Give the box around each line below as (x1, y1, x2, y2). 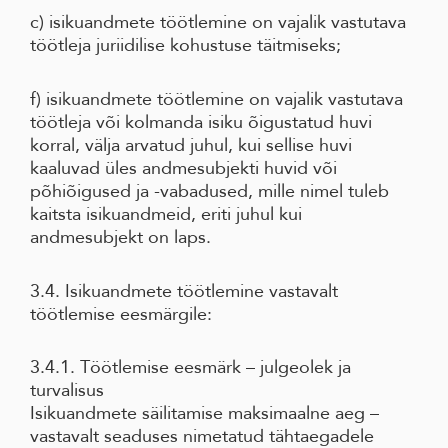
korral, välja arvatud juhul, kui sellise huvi (30, 134, 352, 156)
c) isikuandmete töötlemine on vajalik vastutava (30, 11, 406, 34)
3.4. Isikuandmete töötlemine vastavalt (30, 279, 338, 302)
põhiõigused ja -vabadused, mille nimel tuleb (30, 180, 389, 202)
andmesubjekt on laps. (30, 226, 211, 248)
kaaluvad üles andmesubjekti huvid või (30, 157, 337, 179)
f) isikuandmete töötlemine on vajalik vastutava (30, 88, 403, 110)
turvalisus (30, 379, 104, 402)
